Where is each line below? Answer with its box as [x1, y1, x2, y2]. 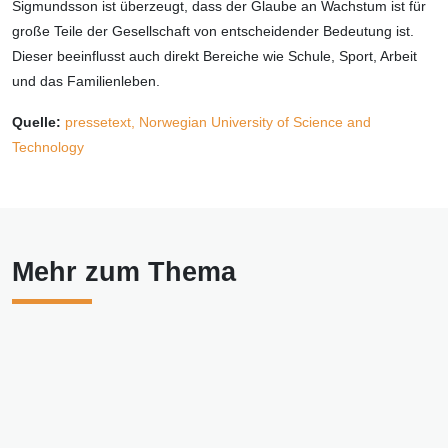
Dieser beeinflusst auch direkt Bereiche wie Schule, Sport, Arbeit [12, 48, 417, 65]
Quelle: [12, 114, 61, 131]
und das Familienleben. [12, 73, 160, 90]
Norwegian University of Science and [139, 114, 371, 131]
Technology [12, 139, 84, 156]
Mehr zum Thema [12, 257, 236, 288]
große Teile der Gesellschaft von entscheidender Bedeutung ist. [12, 23, 414, 40]
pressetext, [65, 114, 139, 131]
